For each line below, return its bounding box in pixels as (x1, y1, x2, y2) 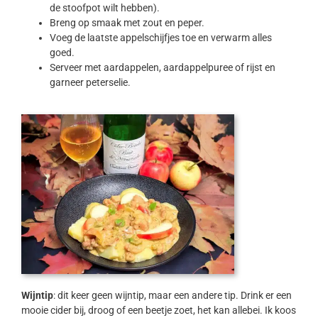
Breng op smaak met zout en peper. (49, 17, 204, 29)
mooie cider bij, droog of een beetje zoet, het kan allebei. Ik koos (21, 305, 296, 317)
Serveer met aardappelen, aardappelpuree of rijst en (49, 62, 275, 74)
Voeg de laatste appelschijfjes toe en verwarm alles (49, 32, 272, 44)
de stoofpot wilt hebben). (49, 2, 160, 14)
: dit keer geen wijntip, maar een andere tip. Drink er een (53, 290, 292, 302)
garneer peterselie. (49, 77, 131, 89)
